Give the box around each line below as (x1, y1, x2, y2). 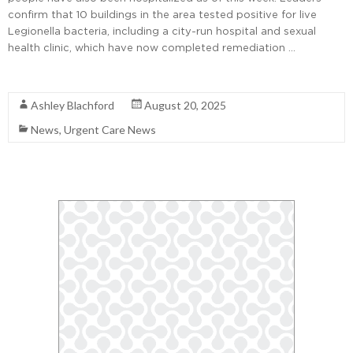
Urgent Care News (64, 123, 156, 137)
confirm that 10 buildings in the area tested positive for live (8, 9, 317, 20)
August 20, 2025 (144, 98, 226, 113)
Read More (8, 70, 64, 82)
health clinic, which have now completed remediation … (8, 42, 295, 54)
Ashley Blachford (31, 98, 114, 113)
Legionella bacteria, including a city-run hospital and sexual (8, 25, 316, 37)
